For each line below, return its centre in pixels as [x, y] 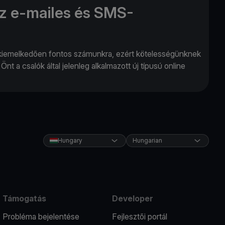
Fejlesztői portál [139, 216]
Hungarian [147, 140]
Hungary [70, 140]
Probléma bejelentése [41, 216]
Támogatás [25, 198]
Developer [132, 198]
